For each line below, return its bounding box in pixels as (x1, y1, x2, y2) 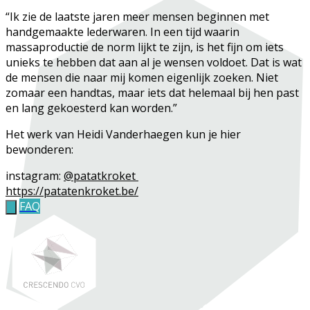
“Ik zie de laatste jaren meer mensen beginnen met (6, 8, 269, 24)
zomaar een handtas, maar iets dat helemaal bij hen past (6, 84, 299, 100)
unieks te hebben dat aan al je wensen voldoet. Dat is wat (6, 54, 302, 70)
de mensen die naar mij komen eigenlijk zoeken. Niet (6, 69, 278, 85)
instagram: (6, 167, 64, 183)
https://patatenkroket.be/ (6, 183, 138, 199)
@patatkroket (64, 167, 138, 183)
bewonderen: (6, 141, 73, 157)
